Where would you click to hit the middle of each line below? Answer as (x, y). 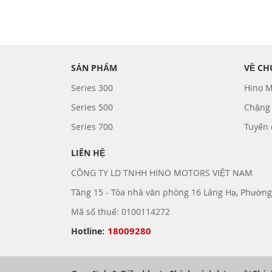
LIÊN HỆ (88, 152)
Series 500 (92, 107)
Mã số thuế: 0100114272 (121, 211)
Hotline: (88, 231)
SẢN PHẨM (94, 67)
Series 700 (92, 126)
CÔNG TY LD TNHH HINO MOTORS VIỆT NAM (162, 172)
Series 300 (92, 87)
